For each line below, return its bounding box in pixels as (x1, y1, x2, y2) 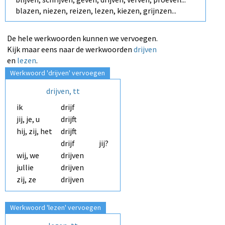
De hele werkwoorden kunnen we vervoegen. (7, 33, 158, 44)
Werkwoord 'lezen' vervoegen (10, 203, 101, 212)
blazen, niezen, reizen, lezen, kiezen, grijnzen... (16, 6, 176, 16)
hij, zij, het (17, 126, 52, 137)
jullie (17, 162, 34, 173)
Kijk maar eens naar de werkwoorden (7, 44, 134, 55)
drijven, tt (46, 86, 80, 96)
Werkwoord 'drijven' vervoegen (10, 68, 105, 78)
